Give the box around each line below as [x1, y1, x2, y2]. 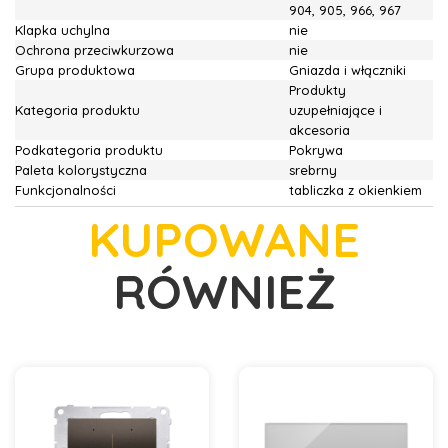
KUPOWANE [88, 209, 360, 269]
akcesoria [289, 122, 350, 138]
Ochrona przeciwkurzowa [15, 42, 174, 58]
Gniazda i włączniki [289, 62, 406, 78]
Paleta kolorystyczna [15, 162, 147, 178]
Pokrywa [289, 142, 343, 158]
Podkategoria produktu [15, 142, 163, 158]
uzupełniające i [289, 102, 382, 118]
